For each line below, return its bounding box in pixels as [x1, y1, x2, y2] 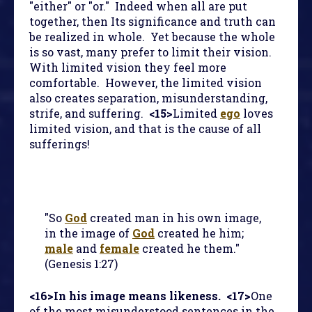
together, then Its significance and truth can [29, 14, 276, 29]
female [100, 241, 139, 256]
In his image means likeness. [54, 288, 221, 304]
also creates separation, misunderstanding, [29, 91, 267, 106]
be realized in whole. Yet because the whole [29, 29, 275, 45]
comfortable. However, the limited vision [29, 75, 262, 91]
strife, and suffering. [29, 106, 149, 121]
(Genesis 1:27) [45, 256, 118, 272]
